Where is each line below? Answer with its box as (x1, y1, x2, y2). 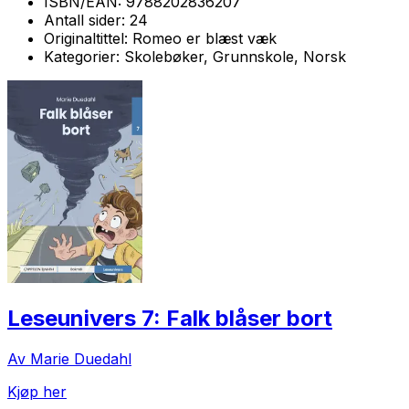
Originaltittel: (44, 28, 132, 47)
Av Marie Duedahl (7, 349, 131, 368)
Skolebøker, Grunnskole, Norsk (124, 47, 346, 66)
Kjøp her (7, 382, 67, 401)
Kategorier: (44, 47, 124, 66)
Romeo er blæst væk (132, 28, 277, 47)
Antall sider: (44, 10, 130, 29)
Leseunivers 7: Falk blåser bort (7, 304, 332, 331)
